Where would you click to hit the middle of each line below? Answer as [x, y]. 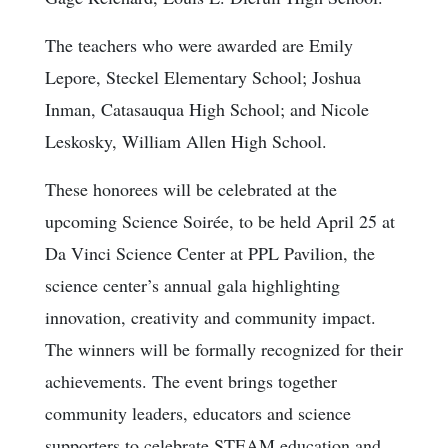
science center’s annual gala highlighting [192, 285]
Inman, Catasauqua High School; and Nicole [207, 109]
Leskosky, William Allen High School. [186, 141]
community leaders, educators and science [198, 413]
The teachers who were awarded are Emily [199, 45]
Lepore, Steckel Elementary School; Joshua [203, 77]
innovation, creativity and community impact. [210, 317]
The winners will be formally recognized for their [224, 349]
